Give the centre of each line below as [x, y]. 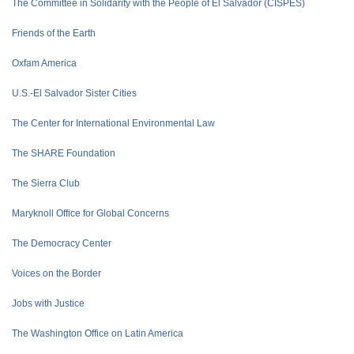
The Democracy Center [62, 243]
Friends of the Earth [54, 33]
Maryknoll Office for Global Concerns [90, 213]
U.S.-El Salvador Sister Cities [74, 93]
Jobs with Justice [48, 303]
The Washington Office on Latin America [98, 333]
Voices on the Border [56, 273]
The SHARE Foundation [64, 153]
